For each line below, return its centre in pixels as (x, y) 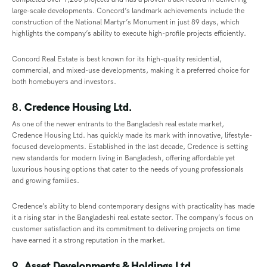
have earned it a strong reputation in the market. (89, 240)
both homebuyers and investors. (64, 82)
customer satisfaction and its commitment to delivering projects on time (126, 229)
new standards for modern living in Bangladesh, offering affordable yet (123, 158)
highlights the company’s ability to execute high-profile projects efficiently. (129, 34)
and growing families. (46, 181)
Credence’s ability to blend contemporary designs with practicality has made (133, 207)
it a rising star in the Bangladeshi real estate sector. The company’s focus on (133, 218)
